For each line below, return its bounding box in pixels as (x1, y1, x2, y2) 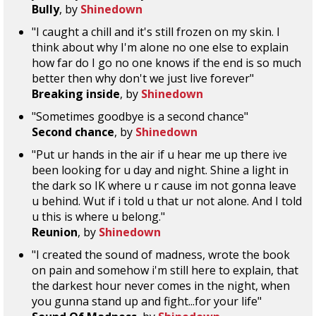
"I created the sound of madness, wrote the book (32, 247, 290, 262)
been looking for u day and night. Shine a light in (32, 162, 288, 178)
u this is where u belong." (32, 209, 165, 224)
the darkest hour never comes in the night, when (32, 278, 290, 293)
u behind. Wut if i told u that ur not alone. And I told (32, 193, 302, 209)
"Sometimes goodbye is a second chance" (32, 109, 248, 124)
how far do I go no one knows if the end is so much (32, 55, 301, 71)
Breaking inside (32, 86, 120, 102)
